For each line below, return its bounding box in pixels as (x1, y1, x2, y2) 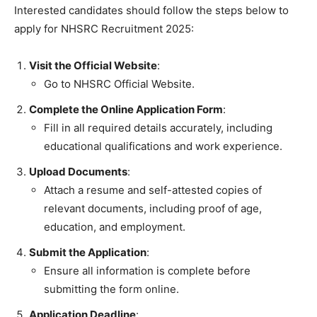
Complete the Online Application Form (29, 102, 223, 116)
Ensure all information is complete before (44, 263, 250, 277)
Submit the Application (29, 245, 146, 259)
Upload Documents (29, 164, 127, 178)
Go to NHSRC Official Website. (44, 76, 195, 91)
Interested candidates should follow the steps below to (14, 3, 289, 17)
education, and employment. (44, 219, 185, 234)
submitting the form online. (44, 282, 179, 296)
